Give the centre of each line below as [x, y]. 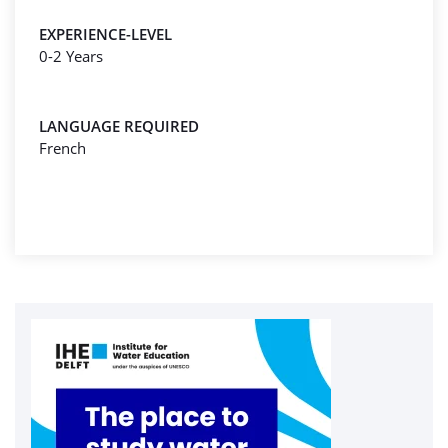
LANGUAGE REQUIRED [119, 126]
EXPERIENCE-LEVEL [105, 34]
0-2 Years [71, 56]
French [62, 148]
